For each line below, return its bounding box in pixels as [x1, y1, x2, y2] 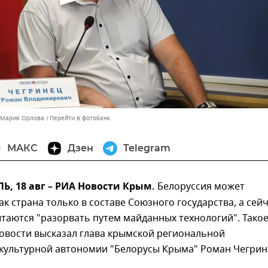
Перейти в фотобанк [50, 114, 110, 123]
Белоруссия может [155, 179, 245, 194]
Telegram [123, 142, 170, 154]
